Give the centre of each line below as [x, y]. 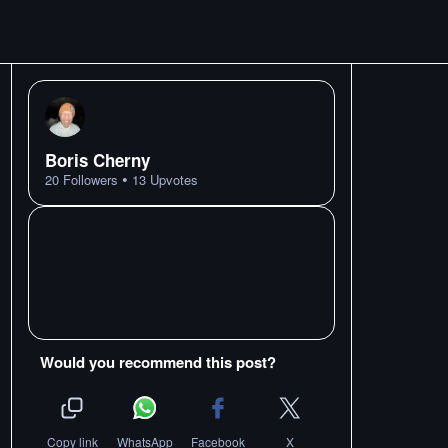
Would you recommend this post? [158, 362]
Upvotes [172, 179]
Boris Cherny [97, 160]
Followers [88, 179]
